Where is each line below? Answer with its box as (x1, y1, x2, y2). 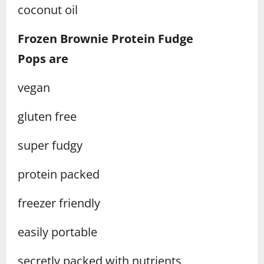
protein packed (18, 166, 100, 183)
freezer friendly (18, 195, 100, 212)
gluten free (18, 108, 77, 125)
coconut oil (18, 2, 78, 18)
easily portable (18, 224, 97, 240)
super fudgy (18, 137, 82, 154)
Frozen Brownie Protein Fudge (18, 31, 193, 47)
